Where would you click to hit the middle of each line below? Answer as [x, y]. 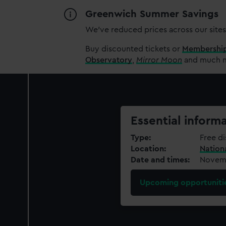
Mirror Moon [159, 60]
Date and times [159, 160]
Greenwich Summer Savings [152, 14]
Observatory [109, 60]
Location [147, 149]
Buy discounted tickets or [134, 49]
